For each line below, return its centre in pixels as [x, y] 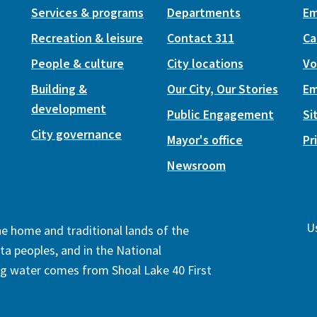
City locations [205, 64]
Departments [204, 13]
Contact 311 [201, 38]
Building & [59, 89]
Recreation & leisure [87, 38]
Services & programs [87, 13]
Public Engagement [220, 115]
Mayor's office [205, 140]
